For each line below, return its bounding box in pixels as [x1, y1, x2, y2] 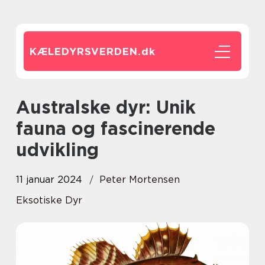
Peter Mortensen [99, 174, 180, 185]
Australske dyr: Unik [16, 96, 30, 118]
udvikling [16, 139, 99, 160]
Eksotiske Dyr [16, 195, 82, 206]
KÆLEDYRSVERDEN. [30, 46, 141, 57]
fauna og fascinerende [16, 118, 215, 139]
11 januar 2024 [16, 174, 82, 185]
